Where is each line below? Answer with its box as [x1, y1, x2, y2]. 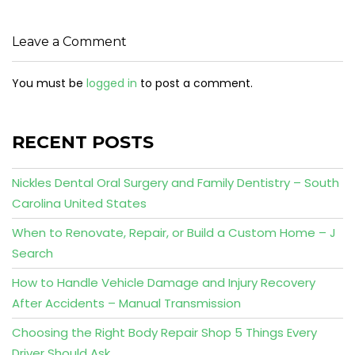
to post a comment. [137, 75, 253, 91]
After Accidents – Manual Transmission [12, 295, 241, 311]
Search [12, 245, 53, 261]
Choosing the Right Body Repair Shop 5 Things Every [12, 324, 317, 341]
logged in [86, 75, 137, 91]
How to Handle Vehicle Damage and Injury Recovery [12, 274, 315, 291]
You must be [12, 75, 86, 91]
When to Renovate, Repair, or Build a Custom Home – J [12, 224, 336, 241]
